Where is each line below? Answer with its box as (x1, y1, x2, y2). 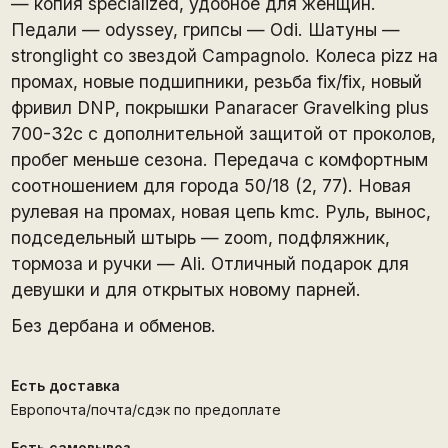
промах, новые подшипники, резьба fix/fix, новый (10, 70, 422, 92)
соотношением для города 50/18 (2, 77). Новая (10, 174, 411, 196)
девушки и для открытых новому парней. (10, 278, 361, 300)
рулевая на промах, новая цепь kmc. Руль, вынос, (10, 200, 431, 222)
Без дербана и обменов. (10, 315, 216, 337)
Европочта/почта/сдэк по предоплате (10, 401, 281, 419)
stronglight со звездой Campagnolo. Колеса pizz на (10, 44, 438, 66)
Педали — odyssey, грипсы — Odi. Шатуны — (10, 18, 400, 40)
